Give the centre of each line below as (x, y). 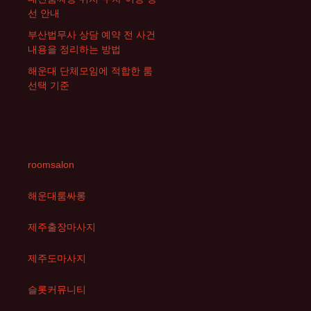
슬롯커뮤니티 (57, 289)
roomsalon (51, 165)
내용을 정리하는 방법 (74, 49)
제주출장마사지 (62, 227)
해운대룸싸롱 (57, 196)
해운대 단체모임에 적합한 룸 (90, 71)
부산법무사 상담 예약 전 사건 (92, 35)
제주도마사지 (57, 258)
